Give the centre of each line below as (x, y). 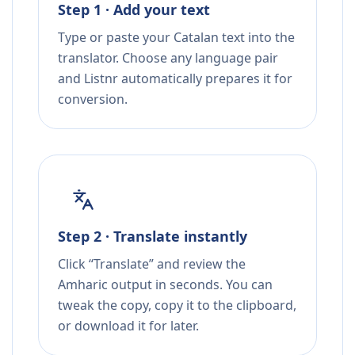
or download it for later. (128, 326)
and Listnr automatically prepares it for (175, 79)
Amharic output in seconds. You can (165, 285)
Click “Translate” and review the (152, 264)
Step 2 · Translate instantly (153, 237)
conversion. (93, 99)
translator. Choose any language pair (168, 58)
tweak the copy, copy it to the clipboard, (177, 305)
